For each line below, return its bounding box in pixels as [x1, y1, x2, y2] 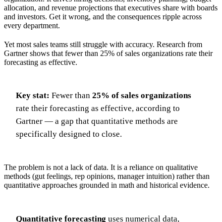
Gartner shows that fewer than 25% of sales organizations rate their [4, 49, 213, 57]
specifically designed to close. [16, 129, 122, 139]
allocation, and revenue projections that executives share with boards [4, 3, 218, 12]
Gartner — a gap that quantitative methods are [16, 116, 178, 126]
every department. [4, 21, 60, 30]
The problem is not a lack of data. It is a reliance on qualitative [4, 163, 198, 172]
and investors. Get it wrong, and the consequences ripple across [4, 12, 202, 21]
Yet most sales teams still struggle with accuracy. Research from [4, 40, 202, 49]
